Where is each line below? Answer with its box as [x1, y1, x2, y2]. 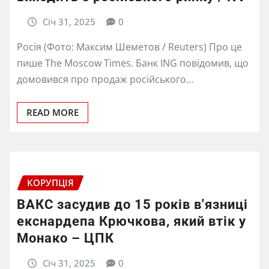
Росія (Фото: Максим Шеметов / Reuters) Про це [17, 40, 242, 54]
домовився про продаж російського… [17, 73, 193, 86]
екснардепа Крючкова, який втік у [17, 214, 246, 229]
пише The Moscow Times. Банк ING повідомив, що [17, 56, 249, 70]
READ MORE [26, 106, 79, 119]
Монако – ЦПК [17, 231, 114, 246]
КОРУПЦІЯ [27, 177, 74, 189]
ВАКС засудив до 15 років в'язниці [17, 197, 248, 213]
